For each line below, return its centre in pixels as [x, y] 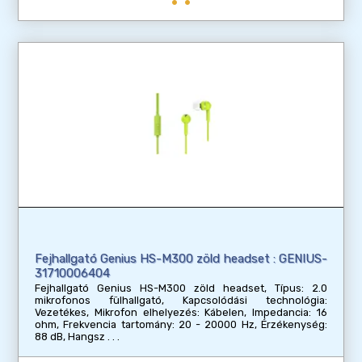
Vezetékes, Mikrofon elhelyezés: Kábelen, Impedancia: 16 [181, 313]
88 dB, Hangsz [69, 337]
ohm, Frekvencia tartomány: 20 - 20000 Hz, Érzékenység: [181, 325]
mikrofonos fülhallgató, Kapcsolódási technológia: [181, 301]
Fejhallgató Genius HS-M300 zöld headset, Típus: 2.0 [181, 288]
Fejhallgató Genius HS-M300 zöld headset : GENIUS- [181, 259]
